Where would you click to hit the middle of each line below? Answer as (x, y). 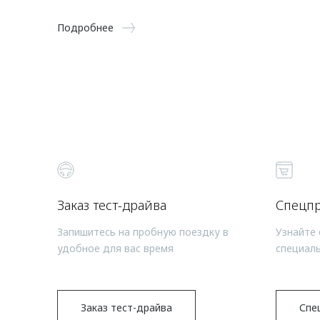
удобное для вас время (115, 248)
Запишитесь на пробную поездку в (143, 231)
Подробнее (85, 27)
